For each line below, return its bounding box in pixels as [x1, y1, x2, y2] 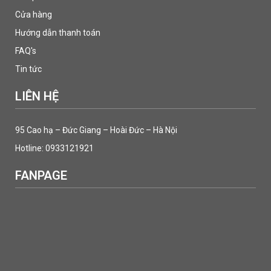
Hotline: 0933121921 [15, 143, 94, 153]
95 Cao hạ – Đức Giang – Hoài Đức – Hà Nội [15, 125, 177, 135]
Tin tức [15, 64, 42, 74]
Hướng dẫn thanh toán [15, 28, 100, 38]
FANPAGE [15, 168, 67, 183]
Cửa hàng [15, 10, 52, 19]
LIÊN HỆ [15, 89, 59, 103]
